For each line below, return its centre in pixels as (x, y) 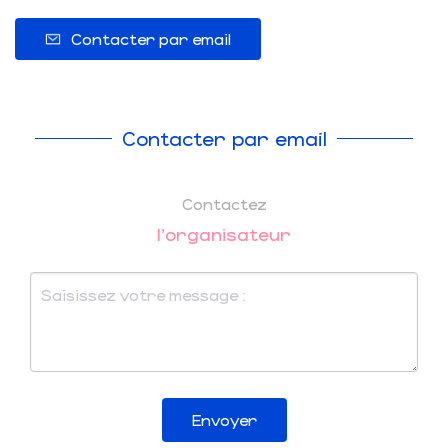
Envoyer (224, 420)
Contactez (224, 204)
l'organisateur (224, 234)
